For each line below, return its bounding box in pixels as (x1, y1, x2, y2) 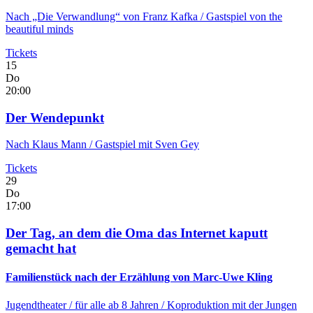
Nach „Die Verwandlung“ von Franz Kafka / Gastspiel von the (6, 10, 282, 22)
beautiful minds (6, 22, 73, 35)
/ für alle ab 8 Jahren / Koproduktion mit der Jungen (69, 298, 297, 311)
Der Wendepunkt (6, 110, 104, 125)
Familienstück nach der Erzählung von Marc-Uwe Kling (6, 271, 272, 284)
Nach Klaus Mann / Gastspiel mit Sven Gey (6, 138, 199, 151)
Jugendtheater (6, 298, 69, 311)
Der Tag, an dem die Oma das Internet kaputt (6, 226, 268, 241)
